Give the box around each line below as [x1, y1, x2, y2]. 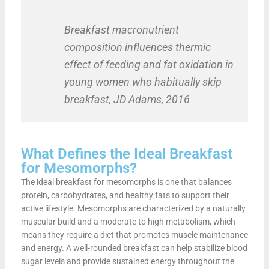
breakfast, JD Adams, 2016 [64, 92, 190, 106]
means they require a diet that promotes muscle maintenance [20, 229, 248, 240]
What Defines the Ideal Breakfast [20, 145, 232, 162]
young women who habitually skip [64, 75, 222, 88]
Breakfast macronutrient [64, 23, 179, 36]
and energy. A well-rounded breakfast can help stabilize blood [20, 243, 247, 253]
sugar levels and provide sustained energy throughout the [20, 256, 234, 266]
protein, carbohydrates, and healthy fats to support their [20, 190, 229, 200]
